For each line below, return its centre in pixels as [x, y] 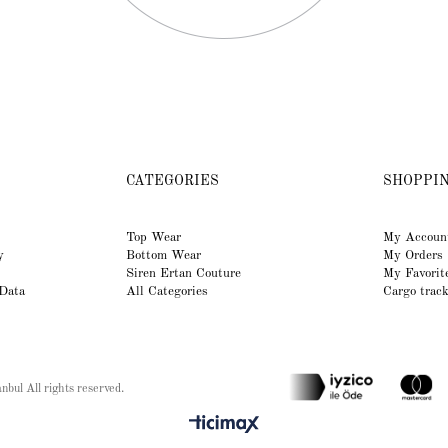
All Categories [166, 291]
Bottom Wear [163, 255]
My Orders [412, 255]
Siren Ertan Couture [183, 273]
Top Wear [153, 237]
